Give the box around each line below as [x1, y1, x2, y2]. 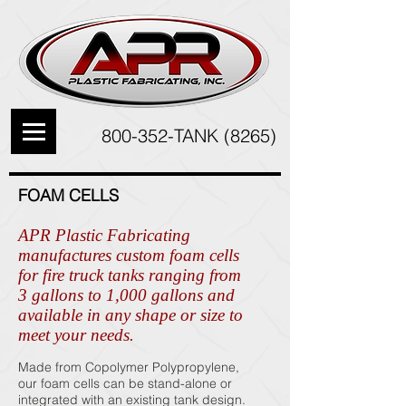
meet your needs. [18, 325, 134, 344]
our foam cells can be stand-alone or [18, 375, 232, 391]
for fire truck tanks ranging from [18, 266, 241, 285]
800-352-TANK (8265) [101, 124, 276, 147]
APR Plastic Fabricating [18, 226, 190, 245]
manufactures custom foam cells [18, 246, 239, 265]
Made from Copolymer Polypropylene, [18, 359, 239, 375]
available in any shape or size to [18, 305, 243, 324]
